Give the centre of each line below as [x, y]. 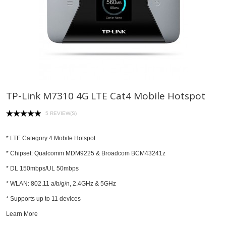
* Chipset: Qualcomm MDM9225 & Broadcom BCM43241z [86, 154]
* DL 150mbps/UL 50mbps [42, 169]
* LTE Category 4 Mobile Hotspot [51, 138]
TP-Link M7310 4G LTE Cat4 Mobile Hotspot [106, 96]
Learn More [22, 214]
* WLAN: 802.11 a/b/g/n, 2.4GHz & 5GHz [61, 184]
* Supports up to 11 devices [44, 199]
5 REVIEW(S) [61, 114]
